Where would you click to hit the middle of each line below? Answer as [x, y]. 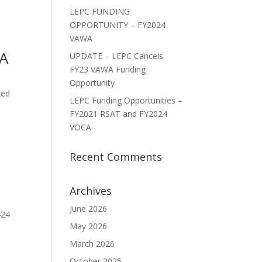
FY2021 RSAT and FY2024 [119, 114]
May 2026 [89, 226]
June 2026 [89, 209]
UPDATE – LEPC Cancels [117, 56]
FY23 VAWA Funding [108, 70]
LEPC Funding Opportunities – [126, 101]
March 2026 [92, 244]
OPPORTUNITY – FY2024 [118, 25]
